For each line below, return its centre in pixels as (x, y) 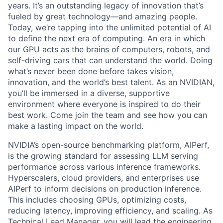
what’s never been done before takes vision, (91, 71)
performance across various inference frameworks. (104, 167)
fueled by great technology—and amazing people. (103, 16)
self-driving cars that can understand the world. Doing (110, 60)
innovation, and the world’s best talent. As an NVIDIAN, (111, 82)
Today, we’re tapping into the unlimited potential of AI (110, 27)
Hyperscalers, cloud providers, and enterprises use (104, 178)
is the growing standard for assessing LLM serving (103, 156)
